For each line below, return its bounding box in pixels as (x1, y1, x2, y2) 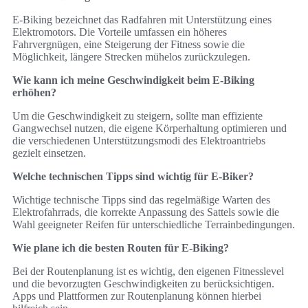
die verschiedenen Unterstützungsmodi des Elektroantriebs (12, 134, 265, 146)
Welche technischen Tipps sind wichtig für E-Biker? (12, 170, 254, 182)
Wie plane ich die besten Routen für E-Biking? (12, 241, 229, 254)
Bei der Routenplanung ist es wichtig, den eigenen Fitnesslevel (12, 265, 284, 277)
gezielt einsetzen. (12, 146, 86, 159)
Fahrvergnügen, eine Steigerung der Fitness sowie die (12, 38, 245, 50)
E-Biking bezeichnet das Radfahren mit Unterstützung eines (12, 13, 272, 25)
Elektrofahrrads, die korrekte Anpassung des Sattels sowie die (12, 206, 279, 218)
